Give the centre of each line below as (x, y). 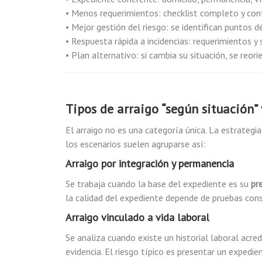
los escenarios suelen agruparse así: (136, 144)
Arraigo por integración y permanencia (150, 163)
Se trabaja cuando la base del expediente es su (158, 184)
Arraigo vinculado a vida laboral (137, 217)
